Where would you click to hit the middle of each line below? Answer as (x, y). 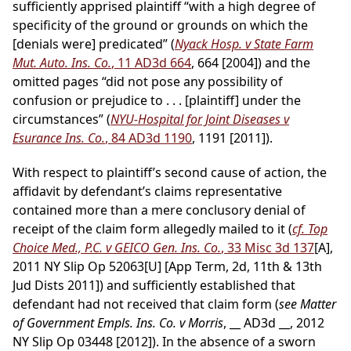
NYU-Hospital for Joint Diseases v (200, 119)
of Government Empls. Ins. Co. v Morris (118, 323)
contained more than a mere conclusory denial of (159, 210)
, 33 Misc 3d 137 (268, 248)
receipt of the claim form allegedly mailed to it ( (152, 229)
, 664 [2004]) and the (251, 63)
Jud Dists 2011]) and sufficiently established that (154, 286)
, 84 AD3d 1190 (148, 138)
